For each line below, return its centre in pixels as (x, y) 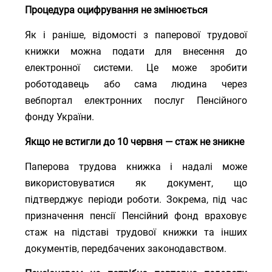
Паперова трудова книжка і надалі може (136, 167)
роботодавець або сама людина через (136, 84)
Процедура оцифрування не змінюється (117, 10)
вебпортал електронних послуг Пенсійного (136, 100)
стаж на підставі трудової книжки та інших (136, 232)
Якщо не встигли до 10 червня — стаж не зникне (135, 142)
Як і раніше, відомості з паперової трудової (136, 35)
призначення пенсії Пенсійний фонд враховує (136, 216)
